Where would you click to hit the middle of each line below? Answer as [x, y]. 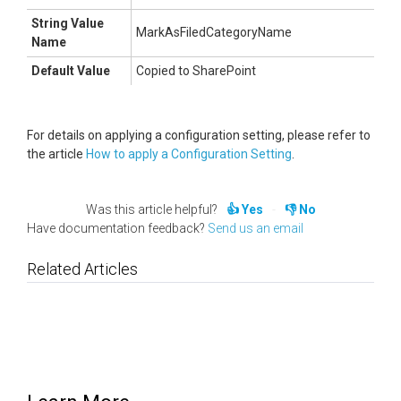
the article [56, 154]
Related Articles [82, 269]
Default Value [71, 71]
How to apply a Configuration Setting [189, 154]
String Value [68, 23]
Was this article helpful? [151, 209]
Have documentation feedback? [117, 228]
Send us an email [256, 228]
